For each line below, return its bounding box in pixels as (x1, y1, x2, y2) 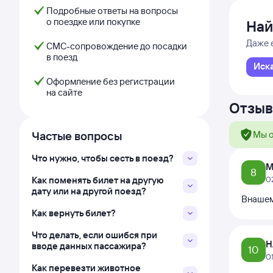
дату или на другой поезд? (32, 185, 146, 197)
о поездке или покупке (46, 16, 140, 27)
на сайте (46, 87, 82, 98)
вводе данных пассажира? (32, 240, 146, 252)
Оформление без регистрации (46, 76, 175, 87)
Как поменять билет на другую (32, 174, 164, 186)
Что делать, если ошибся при (32, 229, 157, 241)
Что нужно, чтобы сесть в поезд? (32, 152, 174, 164)
